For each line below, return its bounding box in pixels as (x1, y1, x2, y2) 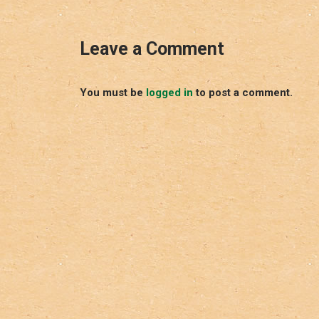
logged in (146, 85, 193, 99)
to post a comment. (193, 85, 293, 99)
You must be (80, 85, 146, 99)
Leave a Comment (80, 38, 224, 59)
